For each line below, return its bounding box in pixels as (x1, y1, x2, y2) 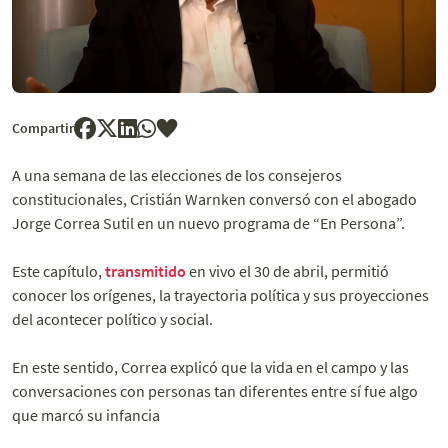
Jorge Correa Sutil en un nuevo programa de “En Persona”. (12, 213, 405, 234)
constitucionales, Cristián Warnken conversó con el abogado (12, 189, 417, 210)
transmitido (105, 261, 186, 282)
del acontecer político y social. (12, 309, 213, 330)
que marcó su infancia (12, 405, 160, 426)
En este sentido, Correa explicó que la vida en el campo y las (12, 357, 409, 378)
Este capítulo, (12, 261, 105, 282)
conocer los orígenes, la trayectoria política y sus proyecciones (12, 285, 429, 306)
